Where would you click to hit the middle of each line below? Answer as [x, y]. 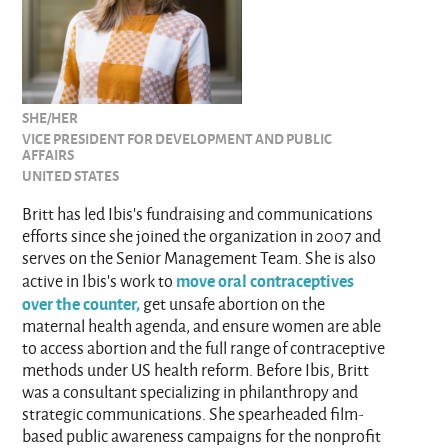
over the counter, [81, 303]
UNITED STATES [71, 175]
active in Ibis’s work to [99, 281]
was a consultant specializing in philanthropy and [190, 392]
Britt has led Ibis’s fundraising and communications [198, 214]
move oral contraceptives [265, 280]
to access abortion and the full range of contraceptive [204, 348]
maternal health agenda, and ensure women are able [202, 326]
